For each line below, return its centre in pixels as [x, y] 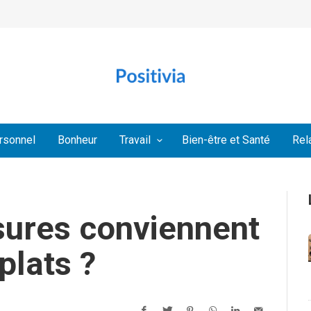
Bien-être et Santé [226, 140]
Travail [135, 140]
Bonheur [78, 140]
